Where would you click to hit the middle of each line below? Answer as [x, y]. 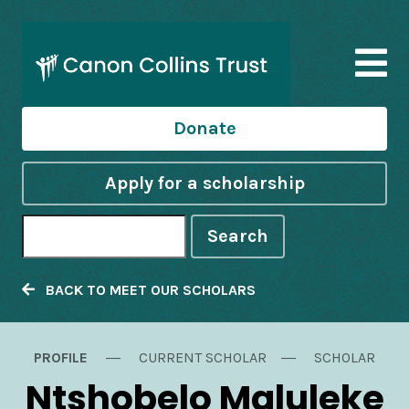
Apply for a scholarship [204, 184]
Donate [204, 129]
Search [238, 236]
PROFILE [63, 358]
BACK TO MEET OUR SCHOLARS [145, 290]
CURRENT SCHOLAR [203, 358]
